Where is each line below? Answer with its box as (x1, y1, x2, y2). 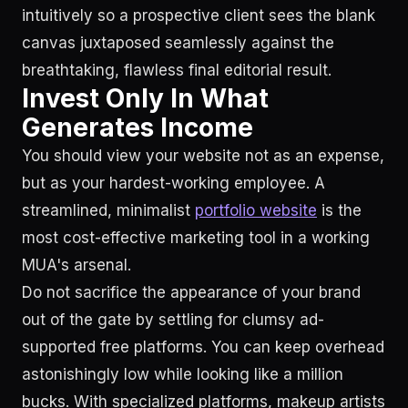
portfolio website (195, 201, 317, 219)
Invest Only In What (22, 83, 269, 114)
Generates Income (22, 112, 253, 143)
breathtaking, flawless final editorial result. (22, 61, 331, 79)
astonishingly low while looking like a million (22, 365, 343, 383)
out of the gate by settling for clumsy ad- (22, 311, 324, 329)
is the (317, 201, 362, 219)
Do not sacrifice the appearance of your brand (22, 283, 361, 301)
